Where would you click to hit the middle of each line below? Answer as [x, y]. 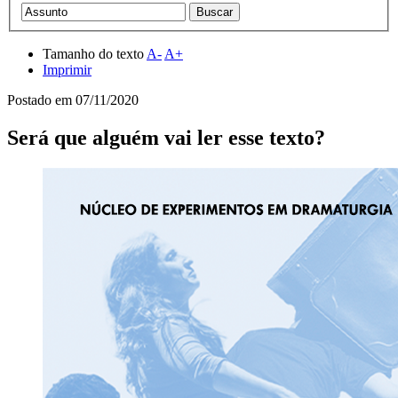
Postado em [41, 99]
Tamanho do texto [95, 53]
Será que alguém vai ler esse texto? [166, 137]
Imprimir [67, 69]
